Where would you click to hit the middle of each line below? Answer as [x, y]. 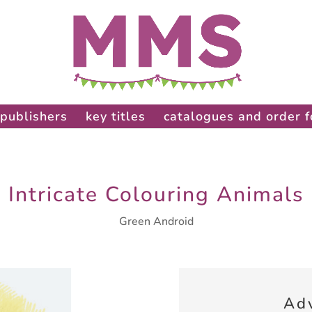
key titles [115, 116]
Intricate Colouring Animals [156, 194]
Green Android [156, 221]
